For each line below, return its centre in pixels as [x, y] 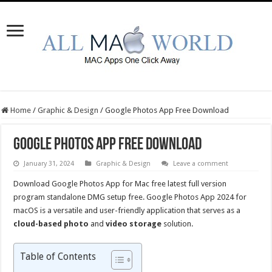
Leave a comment [201, 164]
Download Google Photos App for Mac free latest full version [120, 184]
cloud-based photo [51, 224]
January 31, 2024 [49, 164]
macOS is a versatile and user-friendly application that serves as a [127, 210]
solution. [178, 224]
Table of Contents [58, 256]
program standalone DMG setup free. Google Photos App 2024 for [130, 197]
